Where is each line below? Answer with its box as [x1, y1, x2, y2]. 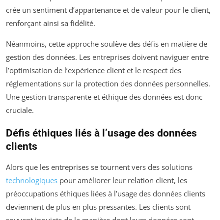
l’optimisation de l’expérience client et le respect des [6, 65, 181, 76]
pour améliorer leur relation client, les [57, 175, 187, 186]
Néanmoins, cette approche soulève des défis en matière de [6, 39, 207, 49]
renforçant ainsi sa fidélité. [6, 18, 95, 28]
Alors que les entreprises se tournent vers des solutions [6, 162, 192, 172]
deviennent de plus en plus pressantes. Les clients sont [6, 202, 191, 212]
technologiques [6, 175, 57, 186]
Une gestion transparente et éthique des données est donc [6, 92, 202, 102]
